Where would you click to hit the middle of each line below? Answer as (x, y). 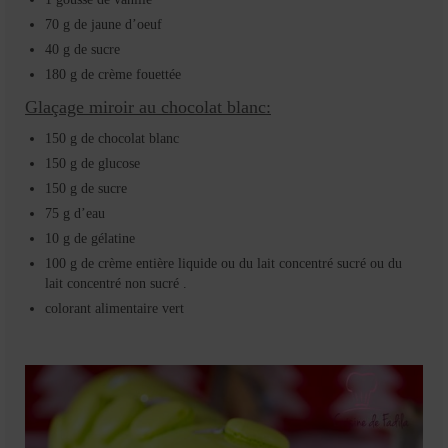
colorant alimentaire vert (114, 308)
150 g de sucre (86, 188)
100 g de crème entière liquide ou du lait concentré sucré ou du (223, 263)
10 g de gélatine (90, 238)
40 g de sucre (82, 49)
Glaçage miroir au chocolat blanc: (148, 106)
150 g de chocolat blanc (112, 138)
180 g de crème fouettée (113, 74)
